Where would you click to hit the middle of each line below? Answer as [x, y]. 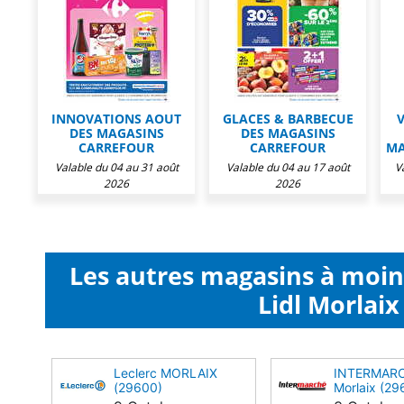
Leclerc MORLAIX [166, 373]
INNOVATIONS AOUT [116, 119]
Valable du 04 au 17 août [288, 167]
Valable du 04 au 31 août [116, 167]
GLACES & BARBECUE [288, 119]
